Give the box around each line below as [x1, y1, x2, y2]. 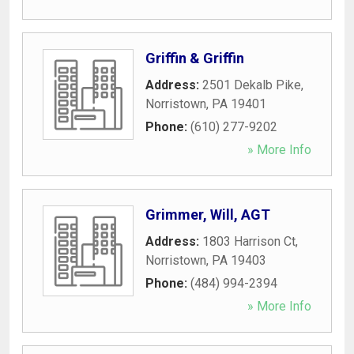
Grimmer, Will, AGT [145, 205, 270, 223]
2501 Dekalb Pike [202, 77, 301, 92]
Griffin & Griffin [145, 49, 244, 66]
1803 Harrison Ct [202, 233, 296, 249]
